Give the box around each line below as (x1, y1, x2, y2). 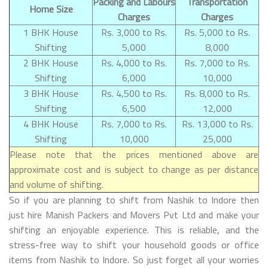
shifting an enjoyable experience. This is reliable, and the (9, 222, 259, 237)
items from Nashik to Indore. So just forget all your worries (9, 252, 259, 267)
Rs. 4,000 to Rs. (101, 55, 167, 70)
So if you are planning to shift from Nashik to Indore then (9, 192, 259, 207)
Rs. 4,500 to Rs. (101, 86, 167, 100)
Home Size (29, 1, 73, 16)
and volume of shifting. (10, 176, 103, 191)
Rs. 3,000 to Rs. (101, 25, 167, 39)
